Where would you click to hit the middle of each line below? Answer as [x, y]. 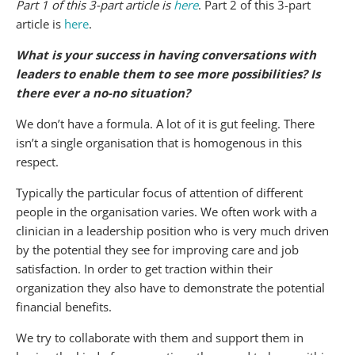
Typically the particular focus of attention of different [159, 192]
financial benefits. [64, 306]
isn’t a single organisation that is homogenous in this [159, 142]
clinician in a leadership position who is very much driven [172, 230]
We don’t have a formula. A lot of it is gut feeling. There [165, 123]
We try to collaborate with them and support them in [160, 337]
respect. [37, 161]
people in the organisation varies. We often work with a [166, 211]
